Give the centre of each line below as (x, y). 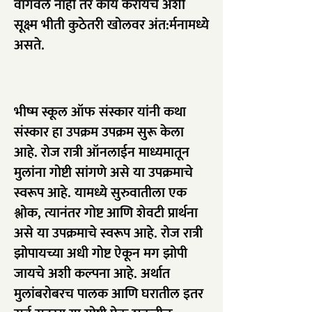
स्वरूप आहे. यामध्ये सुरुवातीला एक (100, 193)
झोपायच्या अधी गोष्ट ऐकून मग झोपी (101, 253)
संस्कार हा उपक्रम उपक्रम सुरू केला (99, 132)
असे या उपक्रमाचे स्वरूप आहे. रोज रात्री (108, 233)
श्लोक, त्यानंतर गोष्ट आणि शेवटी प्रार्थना (106, 213)
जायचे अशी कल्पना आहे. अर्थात (92, 274)
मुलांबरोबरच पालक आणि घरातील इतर (109, 294)
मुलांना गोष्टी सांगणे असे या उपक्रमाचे (103, 173)
